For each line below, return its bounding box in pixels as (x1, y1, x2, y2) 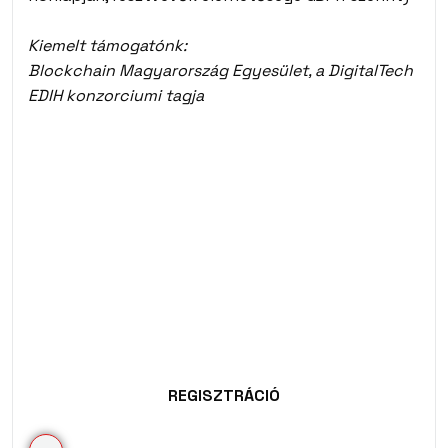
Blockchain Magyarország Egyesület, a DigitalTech (28, 60, 413, 81)
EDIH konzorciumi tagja (28, 85, 204, 106)
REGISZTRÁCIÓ (168, 385, 280, 406)
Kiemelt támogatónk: (28, 35, 187, 56)
